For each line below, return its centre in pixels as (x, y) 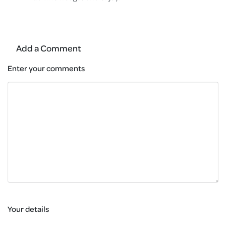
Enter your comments (46, 68)
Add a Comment (49, 48)
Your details (28, 209)
